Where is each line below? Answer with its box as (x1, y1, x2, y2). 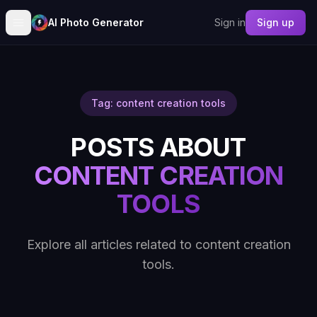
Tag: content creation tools (91, 97, 226, 109)
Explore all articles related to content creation (26, 237, 291, 252)
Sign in (214, 16, 246, 28)
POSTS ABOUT (71, 132, 246, 163)
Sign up (257, 16, 294, 28)
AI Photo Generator (48, 16, 144, 28)
